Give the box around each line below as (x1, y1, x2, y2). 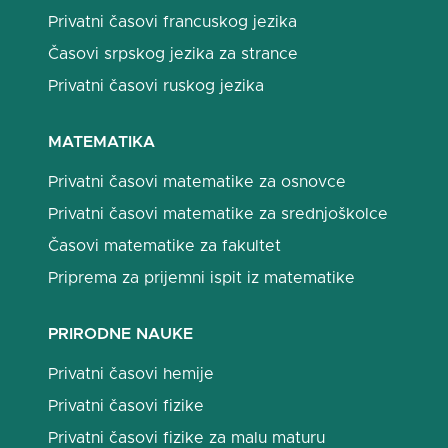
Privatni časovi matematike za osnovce (48, 174, 346, 190)
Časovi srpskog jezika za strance (48, 46, 298, 62)
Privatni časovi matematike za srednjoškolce (48, 206, 388, 222)
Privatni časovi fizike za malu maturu (48, 430, 325, 446)
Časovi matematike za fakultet (48, 238, 281, 254)
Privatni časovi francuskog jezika (48, 14, 297, 30)
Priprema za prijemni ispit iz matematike (48, 270, 355, 286)
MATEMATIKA (48, 134, 155, 150)
